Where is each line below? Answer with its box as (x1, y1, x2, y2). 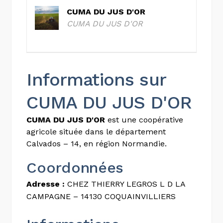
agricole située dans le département (26, 126, 166, 136)
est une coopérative (105, 114, 184, 124)
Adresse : (26, 179, 65, 189)
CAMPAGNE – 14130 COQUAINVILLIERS (26, 191, 176, 201)
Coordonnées (26, 158, 124, 176)
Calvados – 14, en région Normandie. (26, 138, 167, 148)
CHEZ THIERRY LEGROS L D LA (65, 179, 186, 189)
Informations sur (26, 69, 166, 90)
